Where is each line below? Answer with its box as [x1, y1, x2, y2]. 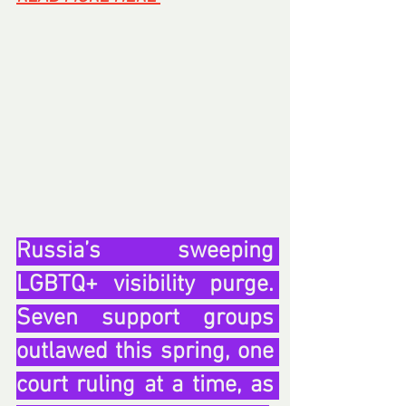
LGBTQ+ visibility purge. [16, 270, 274, 299]
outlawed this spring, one [16, 337, 274, 366]
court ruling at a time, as [16, 371, 274, 400]
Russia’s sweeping [16, 237, 274, 266]
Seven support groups [16, 304, 274, 333]
